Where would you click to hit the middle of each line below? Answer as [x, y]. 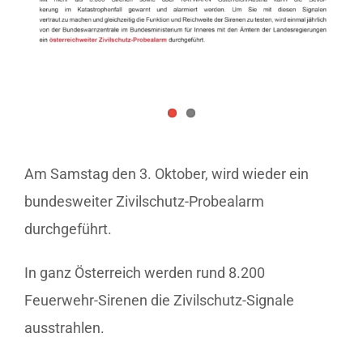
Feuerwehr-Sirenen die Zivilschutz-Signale [159, 300]
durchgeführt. [68, 228]
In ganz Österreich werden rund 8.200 [145, 272]
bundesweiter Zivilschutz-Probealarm [144, 201]
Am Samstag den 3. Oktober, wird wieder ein [167, 173]
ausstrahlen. [64, 327]
